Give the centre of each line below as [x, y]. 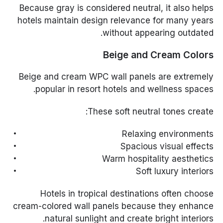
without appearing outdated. [158, 33]
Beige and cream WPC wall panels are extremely [116, 77]
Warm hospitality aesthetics [158, 159]
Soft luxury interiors [174, 171]
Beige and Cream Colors [158, 55]
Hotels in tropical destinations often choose [127, 194]
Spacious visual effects [167, 147]
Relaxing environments [167, 134]
